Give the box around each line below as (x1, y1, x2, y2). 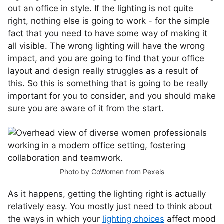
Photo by (59, 167, 91, 176)
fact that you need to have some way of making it (8, 28, 207, 38)
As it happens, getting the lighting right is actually (8, 189, 206, 199)
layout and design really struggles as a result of (8, 66, 198, 76)
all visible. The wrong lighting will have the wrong (8, 41, 205, 51)
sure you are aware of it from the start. (8, 103, 164, 113)
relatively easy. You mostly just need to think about (8, 201, 212, 211)
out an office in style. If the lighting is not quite (8, 3, 193, 13)
